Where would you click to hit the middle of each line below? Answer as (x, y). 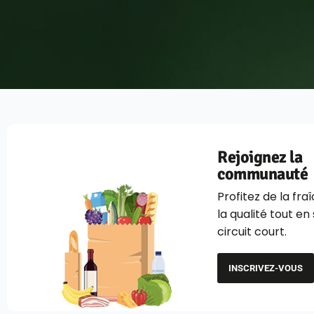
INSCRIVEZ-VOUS (266, 268)
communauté (263, 174)
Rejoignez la (260, 157)
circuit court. (253, 232)
